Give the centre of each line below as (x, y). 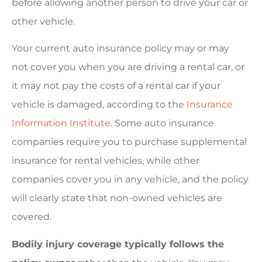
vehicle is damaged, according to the (99, 105)
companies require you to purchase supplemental (129, 142)
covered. (32, 217)
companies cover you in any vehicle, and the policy (130, 180)
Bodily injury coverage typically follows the (118, 244)
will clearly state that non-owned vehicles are (117, 198)
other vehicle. (43, 22)
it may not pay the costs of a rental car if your (116, 86)
